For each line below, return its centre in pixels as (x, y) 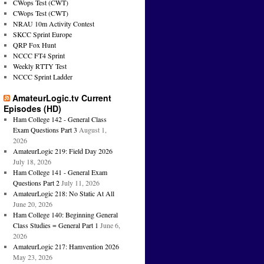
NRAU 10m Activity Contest (53, 24)
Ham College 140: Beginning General (65, 215)
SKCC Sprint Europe (42, 34)
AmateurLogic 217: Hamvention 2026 (66, 247)
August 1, (93, 130)
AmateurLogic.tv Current (62, 98)
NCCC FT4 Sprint (39, 56)
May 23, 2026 (32, 257)
